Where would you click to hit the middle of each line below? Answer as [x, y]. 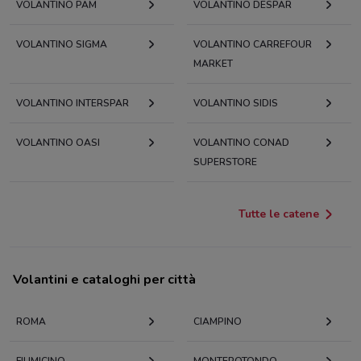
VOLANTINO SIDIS [236, 104]
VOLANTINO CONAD [241, 143]
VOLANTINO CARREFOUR [253, 45]
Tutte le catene [279, 214]
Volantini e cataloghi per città [104, 280]
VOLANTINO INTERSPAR [73, 104]
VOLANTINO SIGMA [62, 45]
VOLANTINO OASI [58, 143]
